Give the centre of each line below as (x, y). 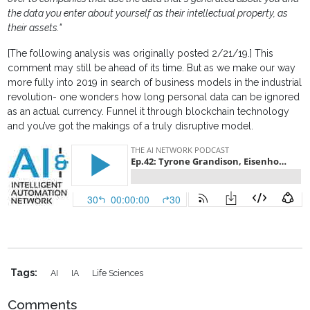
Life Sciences (118, 273)
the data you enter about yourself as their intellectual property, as (148, 13)
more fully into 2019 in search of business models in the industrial (155, 83)
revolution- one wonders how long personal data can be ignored (154, 97)
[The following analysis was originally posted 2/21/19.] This (141, 54)
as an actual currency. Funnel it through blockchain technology (149, 112)
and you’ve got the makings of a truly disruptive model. (131, 126)
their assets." (35, 28)
